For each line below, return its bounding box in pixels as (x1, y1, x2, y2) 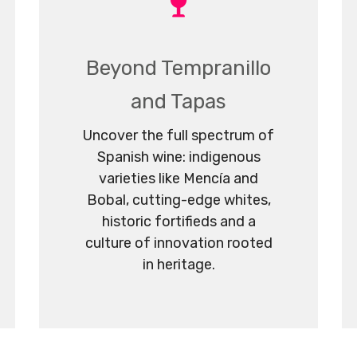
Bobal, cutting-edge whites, (86, 190, 271, 209)
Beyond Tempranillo (86, 55, 271, 80)
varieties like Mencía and (99, 169, 258, 187)
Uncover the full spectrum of (83, 126, 274, 144)
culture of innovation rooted (84, 233, 273, 252)
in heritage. (142, 255, 215, 273)
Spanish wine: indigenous (96, 147, 261, 166)
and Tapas (131, 88, 226, 114)
